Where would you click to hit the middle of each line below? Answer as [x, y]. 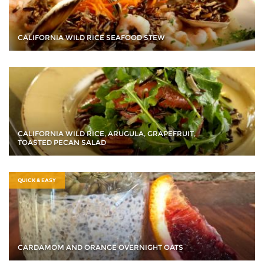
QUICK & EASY [37, 180]
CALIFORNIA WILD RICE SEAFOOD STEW [91, 38]
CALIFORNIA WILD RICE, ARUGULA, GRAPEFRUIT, [107, 134]
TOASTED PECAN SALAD [62, 143]
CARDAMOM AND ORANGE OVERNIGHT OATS [100, 247]
